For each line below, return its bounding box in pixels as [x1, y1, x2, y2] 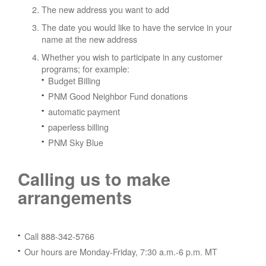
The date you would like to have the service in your [42, 21, 232, 33]
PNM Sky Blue [48, 136, 103, 148]
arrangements [18, 185, 132, 210]
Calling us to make [18, 167, 170, 191]
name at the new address [42, 33, 137, 45]
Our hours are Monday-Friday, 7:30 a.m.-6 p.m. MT [24, 245, 217, 258]
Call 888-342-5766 [24, 230, 94, 242]
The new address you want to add [42, 3, 169, 15]
